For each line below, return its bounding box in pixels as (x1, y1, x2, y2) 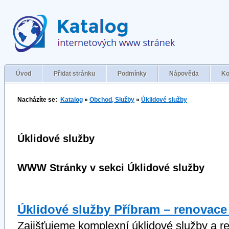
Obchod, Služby (89, 96, 134, 103)
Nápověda (169, 70, 199, 77)
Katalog (60, 96, 83, 103)
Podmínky (118, 70, 147, 77)
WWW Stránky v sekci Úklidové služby (17, 162, 204, 173)
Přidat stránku (54, 70, 95, 77)
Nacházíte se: (17, 96, 60, 103)
